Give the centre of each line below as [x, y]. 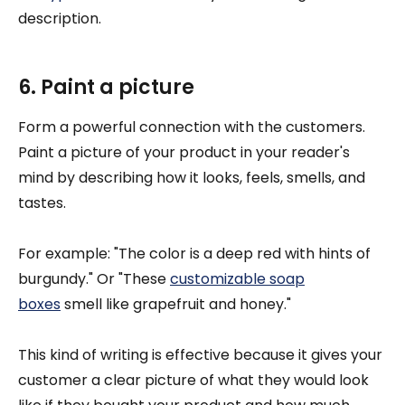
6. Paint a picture [106, 88]
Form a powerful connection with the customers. [192, 127]
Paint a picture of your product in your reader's [184, 153]
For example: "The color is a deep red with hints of [194, 254]
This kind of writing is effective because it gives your [200, 355]
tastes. [42, 203]
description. [60, 19]
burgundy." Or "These [92, 279]
